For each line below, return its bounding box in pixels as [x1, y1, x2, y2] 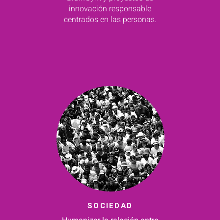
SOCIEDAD [87, 200, 133, 211]
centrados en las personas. [63, 14, 157, 26]
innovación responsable [69, 3, 151, 15]
